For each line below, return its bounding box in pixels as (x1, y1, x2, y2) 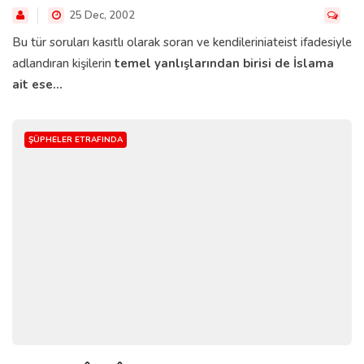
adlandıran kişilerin (12, 54, 115, 71)
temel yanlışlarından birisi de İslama (115, 54, 334, 71)
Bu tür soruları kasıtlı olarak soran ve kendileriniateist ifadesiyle (12, 33, 352, 50)
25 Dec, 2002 (67, 7, 135, 23)
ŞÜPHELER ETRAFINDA (28, 133, 123, 145)
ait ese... (12, 76, 63, 93)
